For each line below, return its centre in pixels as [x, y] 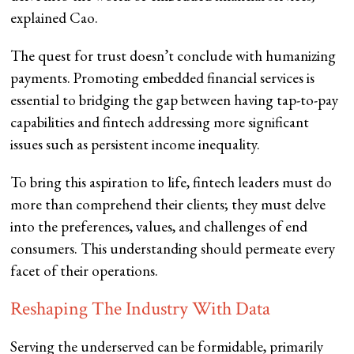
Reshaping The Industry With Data [141, 309]
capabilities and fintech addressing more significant [160, 122]
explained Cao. [55, 18]
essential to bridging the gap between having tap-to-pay [175, 100]
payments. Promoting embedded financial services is [163, 78]
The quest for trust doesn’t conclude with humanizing [173, 56]
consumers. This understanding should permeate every [173, 249]
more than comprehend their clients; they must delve [168, 205]
